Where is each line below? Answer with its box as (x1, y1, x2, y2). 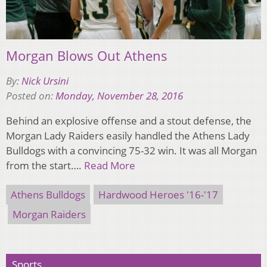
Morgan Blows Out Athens (6, 46, 167, 65)
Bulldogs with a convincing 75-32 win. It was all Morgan (6, 144, 257, 158)
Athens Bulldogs (11, 188, 85, 202)
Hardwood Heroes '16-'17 (98, 188, 218, 202)
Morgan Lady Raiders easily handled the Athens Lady (6, 129, 250, 143)
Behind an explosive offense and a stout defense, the (6, 114, 252, 128)
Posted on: (6, 89, 55, 103)
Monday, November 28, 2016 (55, 89, 183, 103)
